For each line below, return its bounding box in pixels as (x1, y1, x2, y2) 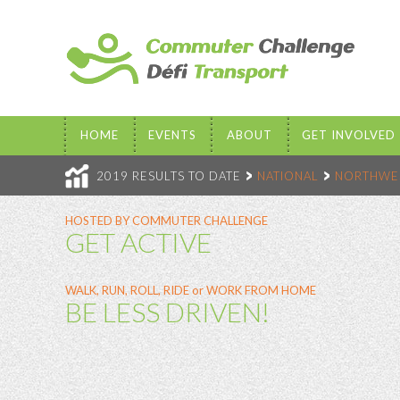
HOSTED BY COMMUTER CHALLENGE (65, 213, 271, 228)
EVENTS (148, 128, 197, 142)
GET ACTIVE (65, 226, 212, 258)
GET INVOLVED (302, 128, 396, 142)
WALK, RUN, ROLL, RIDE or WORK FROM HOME (65, 283, 316, 297)
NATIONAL (257, 169, 319, 183)
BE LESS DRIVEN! (65, 296, 270, 328)
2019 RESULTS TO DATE (96, 169, 241, 183)
